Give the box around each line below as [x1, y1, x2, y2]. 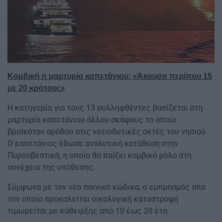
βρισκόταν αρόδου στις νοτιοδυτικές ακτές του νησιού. [7, 126, 208, 136]
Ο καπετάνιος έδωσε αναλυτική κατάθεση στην [7, 138, 178, 148]
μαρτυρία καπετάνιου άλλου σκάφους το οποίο [7, 114, 176, 124]
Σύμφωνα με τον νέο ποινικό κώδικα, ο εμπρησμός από [7, 182, 206, 192]
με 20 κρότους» [7, 83, 65, 92]
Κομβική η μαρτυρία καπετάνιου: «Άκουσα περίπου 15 [7, 71, 212, 80]
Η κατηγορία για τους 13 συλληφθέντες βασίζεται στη [7, 103, 203, 112]
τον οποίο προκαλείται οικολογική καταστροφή [7, 194, 178, 204]
